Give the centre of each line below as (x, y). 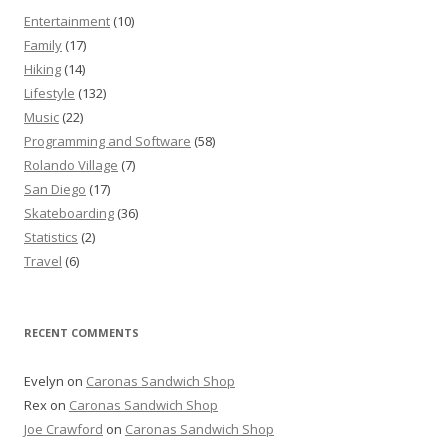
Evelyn (44, 381)
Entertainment (67, 21)
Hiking (42, 69)
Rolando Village (71, 165)
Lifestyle (49, 93)
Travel (43, 261)
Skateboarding (69, 213)
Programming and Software (107, 141)
